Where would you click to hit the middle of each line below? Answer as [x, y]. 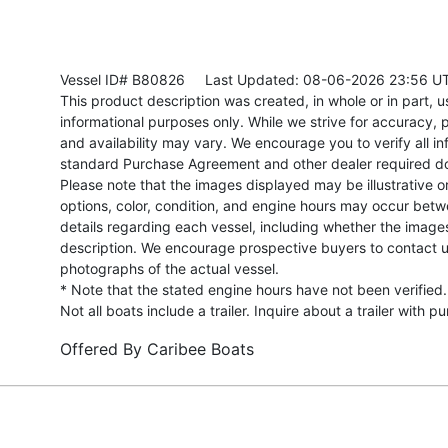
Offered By [103, 348]
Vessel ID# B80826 [122, 79]
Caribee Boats [200, 348]
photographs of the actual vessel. [169, 268]
